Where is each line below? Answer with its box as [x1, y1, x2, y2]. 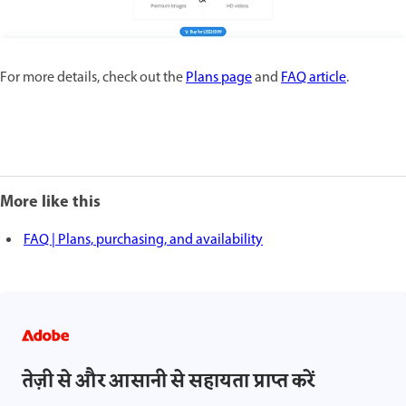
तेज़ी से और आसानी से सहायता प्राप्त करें [22, 366, 314, 399]
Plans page [186, 67, 252, 90]
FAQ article [281, 67, 346, 90]
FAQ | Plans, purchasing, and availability [24, 229, 263, 252]
